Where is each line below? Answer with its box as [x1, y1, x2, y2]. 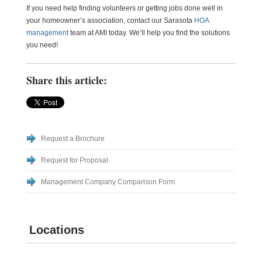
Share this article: [26, 73, 107, 88]
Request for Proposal [40, 156, 108, 164]
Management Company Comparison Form [40, 178, 175, 186]
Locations [29, 223, 84, 236]
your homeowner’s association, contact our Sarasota [26, 16, 194, 25]
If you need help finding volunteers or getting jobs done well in [26, 4, 223, 12]
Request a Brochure [40, 135, 105, 143]
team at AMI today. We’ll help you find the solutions [68, 29, 230, 37]
